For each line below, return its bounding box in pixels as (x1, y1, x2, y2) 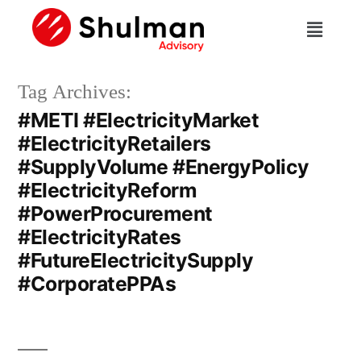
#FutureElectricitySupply (18, 248, 254, 273)
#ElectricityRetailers (18, 131, 211, 156)
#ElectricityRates (18, 225, 181, 250)
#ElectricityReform (18, 178, 197, 203)
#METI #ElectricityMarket (18, 108, 259, 133)
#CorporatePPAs (18, 272, 176, 297)
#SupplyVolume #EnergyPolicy (18, 155, 309, 180)
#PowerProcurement (18, 201, 213, 226)
